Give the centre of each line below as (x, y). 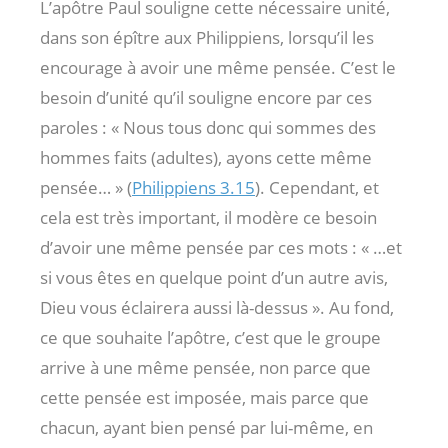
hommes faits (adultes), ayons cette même (206, 158)
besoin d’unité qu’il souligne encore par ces (206, 98)
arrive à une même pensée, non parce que (205, 368)
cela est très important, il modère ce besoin (208, 218)
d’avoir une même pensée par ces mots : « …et (221, 248)
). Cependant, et (317, 188)
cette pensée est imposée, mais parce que (204, 398)
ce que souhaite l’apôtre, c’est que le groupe (210, 338)
